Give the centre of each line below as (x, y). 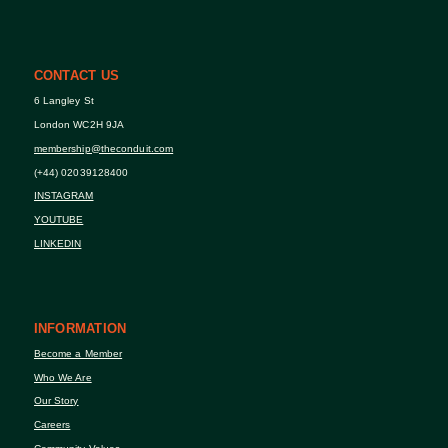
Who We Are (62, 377)
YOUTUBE (58, 220)
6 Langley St (63, 101)
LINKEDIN (57, 244)
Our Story (56, 401)
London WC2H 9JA (79, 124)
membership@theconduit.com (103, 148)
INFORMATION (80, 328)
